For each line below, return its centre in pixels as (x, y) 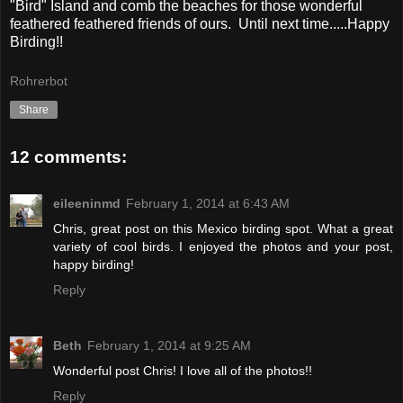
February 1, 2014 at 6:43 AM (208, 204)
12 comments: (68, 157)
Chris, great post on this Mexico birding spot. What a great (223, 229)
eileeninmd (87, 204)
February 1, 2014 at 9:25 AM (169, 346)
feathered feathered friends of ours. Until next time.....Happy (200, 24)
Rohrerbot (39, 81)
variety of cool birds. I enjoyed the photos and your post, (223, 247)
